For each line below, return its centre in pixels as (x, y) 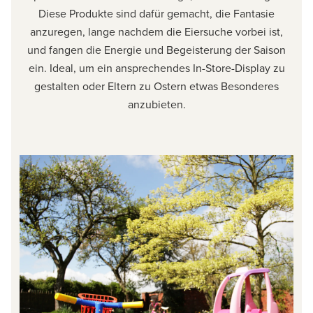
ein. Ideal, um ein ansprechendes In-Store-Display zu (156, 67)
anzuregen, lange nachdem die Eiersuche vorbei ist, (156, 31)
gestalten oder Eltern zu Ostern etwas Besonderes (156, 86)
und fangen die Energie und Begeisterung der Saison (156, 49)
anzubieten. (156, 104)
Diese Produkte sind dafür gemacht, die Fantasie (156, 13)
